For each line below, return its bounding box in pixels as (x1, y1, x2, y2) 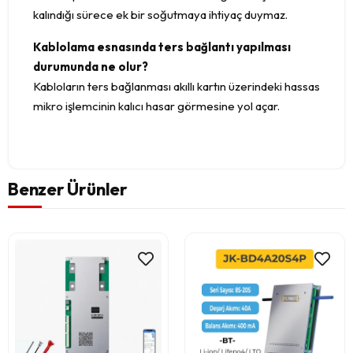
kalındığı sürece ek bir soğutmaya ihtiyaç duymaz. (33, 7, 288, 23)
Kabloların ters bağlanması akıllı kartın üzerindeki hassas (33, 79, 320, 95)
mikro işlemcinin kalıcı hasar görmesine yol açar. (33, 98, 280, 114)
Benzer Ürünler (8, 177, 128, 200)
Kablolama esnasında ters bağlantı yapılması (33, 39, 291, 55)
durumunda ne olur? (33, 59, 148, 75)
